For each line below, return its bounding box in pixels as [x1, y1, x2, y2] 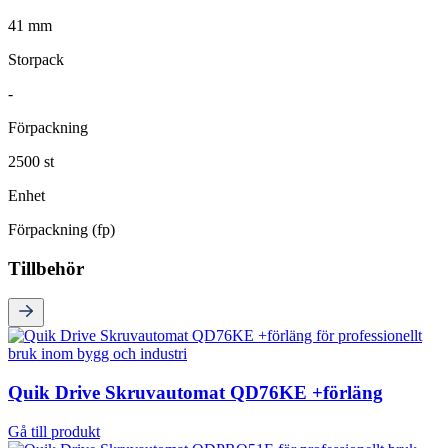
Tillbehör [8, 257, 84, 279]
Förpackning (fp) [8, 220, 115, 238]
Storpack [8, 50, 64, 68]
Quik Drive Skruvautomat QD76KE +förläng [8, 381, 383, 403]
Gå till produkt [8, 422, 100, 440]
